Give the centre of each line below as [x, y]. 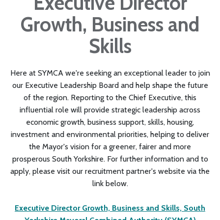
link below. [110, 184]
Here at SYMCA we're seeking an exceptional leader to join [110, 73]
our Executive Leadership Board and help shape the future [110, 85]
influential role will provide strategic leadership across [110, 110]
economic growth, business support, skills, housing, [110, 122]
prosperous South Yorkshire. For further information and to [110, 159]
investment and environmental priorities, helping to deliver [110, 135]
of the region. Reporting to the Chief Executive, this [110, 98]
